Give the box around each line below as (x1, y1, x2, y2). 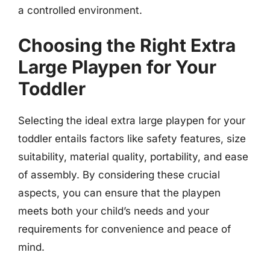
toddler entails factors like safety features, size (18, 133, 246, 145)
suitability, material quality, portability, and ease (18, 151, 248, 163)
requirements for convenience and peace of (18, 223, 231, 235)
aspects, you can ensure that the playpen (18, 187, 221, 199)
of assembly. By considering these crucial (18, 169, 220, 181)
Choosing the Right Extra (18, 34, 236, 56)
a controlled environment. (18, 4, 142, 16)
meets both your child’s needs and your (18, 205, 209, 217)
